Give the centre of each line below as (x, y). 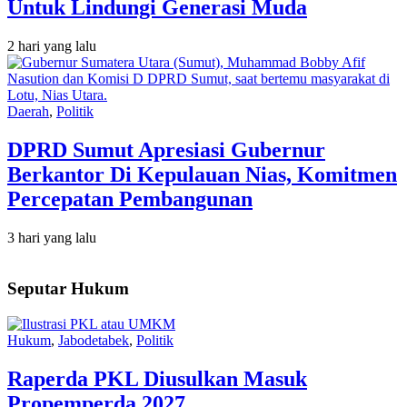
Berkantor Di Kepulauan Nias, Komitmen (202, 174)
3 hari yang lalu (52, 237)
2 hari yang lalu (52, 45)
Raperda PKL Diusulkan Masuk (157, 379)
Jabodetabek (94, 341)
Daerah (28, 111)
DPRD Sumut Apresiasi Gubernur (166, 149)
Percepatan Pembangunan (130, 199)
